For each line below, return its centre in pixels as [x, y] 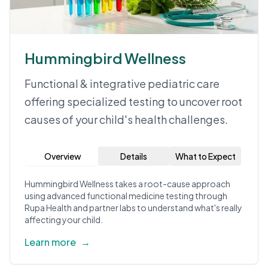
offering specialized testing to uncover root [133, 101]
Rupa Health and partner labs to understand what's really [133, 208]
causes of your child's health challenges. [126, 119]
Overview [63, 156]
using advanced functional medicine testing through [126, 196]
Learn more [50, 242]
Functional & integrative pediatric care [122, 83]
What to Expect [205, 156]
